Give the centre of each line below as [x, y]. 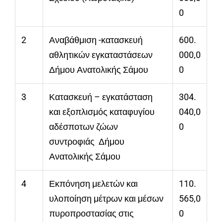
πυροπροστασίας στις [91, 214]
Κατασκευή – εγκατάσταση [102, 97]
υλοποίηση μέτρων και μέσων [106, 199]
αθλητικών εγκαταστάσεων [101, 55]
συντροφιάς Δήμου [87, 142]
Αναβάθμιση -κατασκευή [96, 40]
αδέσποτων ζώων [83, 127]
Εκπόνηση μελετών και [93, 184]
